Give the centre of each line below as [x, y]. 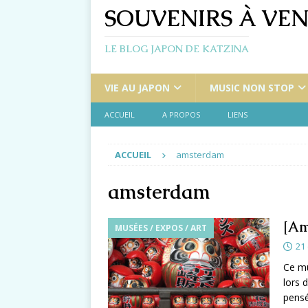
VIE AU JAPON [137, 88]
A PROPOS [181, 115]
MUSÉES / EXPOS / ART [161, 228]
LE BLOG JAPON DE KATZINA [177, 49]
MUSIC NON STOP [252, 88]
